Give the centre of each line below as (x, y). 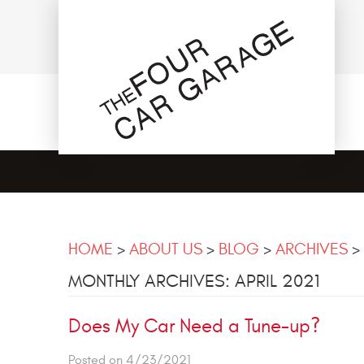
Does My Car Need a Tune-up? (194, 326)
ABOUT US (166, 249)
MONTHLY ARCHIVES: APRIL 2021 (194, 281)
